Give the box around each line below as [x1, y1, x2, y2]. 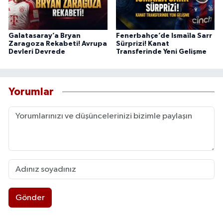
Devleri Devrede [8, 48, 65, 56]
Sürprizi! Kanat [115, 40, 169, 48]
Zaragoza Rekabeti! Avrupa [8, 40, 107, 48]
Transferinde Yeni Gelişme [115, 48, 207, 56]
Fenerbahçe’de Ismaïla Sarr [115, 32, 212, 40]
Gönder [15, 193, 45, 202]
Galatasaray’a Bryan [8, 32, 81, 40]
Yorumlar [8, 86, 54, 97]
